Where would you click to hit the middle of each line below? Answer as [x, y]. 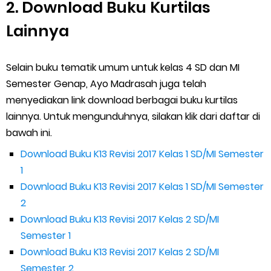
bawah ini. [29, 133]
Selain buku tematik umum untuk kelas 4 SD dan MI [123, 67]
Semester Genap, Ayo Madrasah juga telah [106, 84]
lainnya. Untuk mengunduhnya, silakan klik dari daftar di [133, 116]
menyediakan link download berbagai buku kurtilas [122, 100]
